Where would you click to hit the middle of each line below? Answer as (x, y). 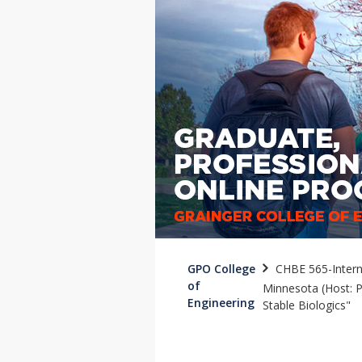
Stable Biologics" (306, 305)
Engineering (221, 303)
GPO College (221, 269)
